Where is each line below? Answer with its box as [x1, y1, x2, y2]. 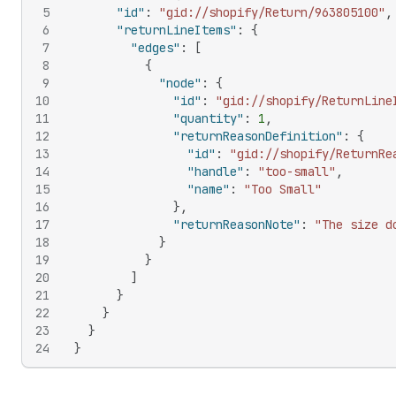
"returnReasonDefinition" [173, 128, 343, 144]
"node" [159, 75, 202, 91]
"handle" [187, 164, 244, 179]
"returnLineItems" [117, 22, 237, 38]
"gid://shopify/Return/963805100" [159, 4, 385, 20]
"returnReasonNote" [173, 217, 301, 232]
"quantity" [173, 110, 244, 126]
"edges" [131, 40, 180, 56]
